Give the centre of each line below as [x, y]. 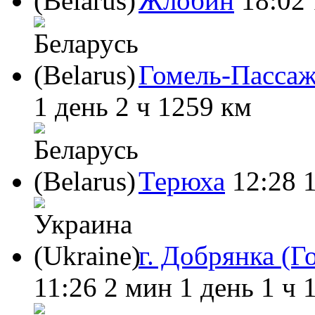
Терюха [182, 181]
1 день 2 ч [92, 106]
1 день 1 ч [238, 287]
